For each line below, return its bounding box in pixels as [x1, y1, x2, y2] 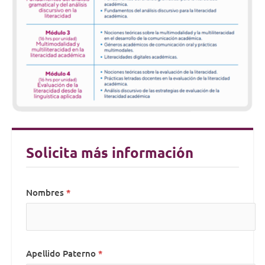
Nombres [26, 186, 64, 199]
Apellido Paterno [26, 247, 96, 260]
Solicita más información [26, 143, 193, 162]
